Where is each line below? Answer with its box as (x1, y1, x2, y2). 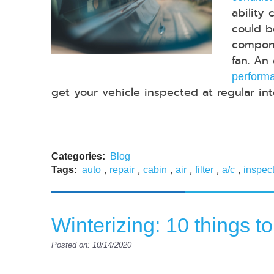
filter (195, 165, 213, 176)
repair (109, 165, 135, 176)
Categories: (51, 151, 105, 162)
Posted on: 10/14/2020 (51, 240, 131, 250)
